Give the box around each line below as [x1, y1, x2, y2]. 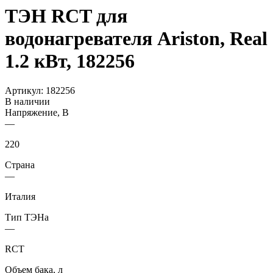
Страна [5, 160, 35, 171]
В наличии [5, 96, 50, 107]
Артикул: [5, 85, 46, 96]
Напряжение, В [5, 107, 69, 118]
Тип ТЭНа [5, 212, 49, 223]
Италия [5, 191, 35, 202]
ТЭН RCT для [5, 4, 127, 27]
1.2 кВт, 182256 [5, 49, 135, 72]
